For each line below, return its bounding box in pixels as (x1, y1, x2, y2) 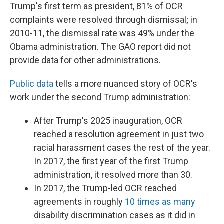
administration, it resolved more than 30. (34, 169, 196, 180)
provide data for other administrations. (10, 55, 161, 65)
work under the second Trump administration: (10, 92, 190, 102)
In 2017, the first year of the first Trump (34, 156, 188, 166)
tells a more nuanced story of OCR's (53, 78, 197, 89)
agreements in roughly (34, 196, 125, 207)
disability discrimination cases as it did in (34, 210, 195, 220)
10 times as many (125, 196, 195, 207)
